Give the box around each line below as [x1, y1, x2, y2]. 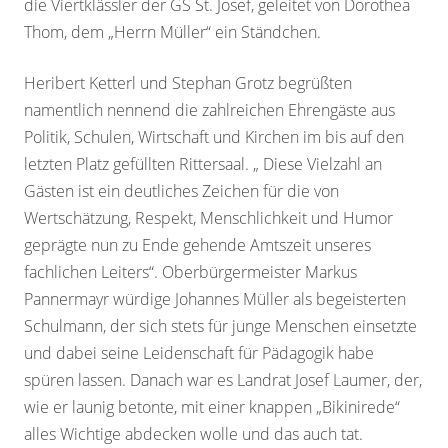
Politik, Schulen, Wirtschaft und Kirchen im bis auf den [24, 125, 404, 148]
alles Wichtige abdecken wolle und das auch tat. [24, 422, 363, 445]
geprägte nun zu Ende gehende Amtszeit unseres [24, 233, 371, 256]
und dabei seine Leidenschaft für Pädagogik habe [24, 341, 374, 364]
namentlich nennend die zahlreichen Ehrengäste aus [24, 98, 395, 121]
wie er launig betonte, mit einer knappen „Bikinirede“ [24, 395, 400, 418]
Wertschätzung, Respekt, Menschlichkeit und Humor [24, 206, 393, 229]
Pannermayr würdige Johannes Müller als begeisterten [24, 287, 406, 310]
